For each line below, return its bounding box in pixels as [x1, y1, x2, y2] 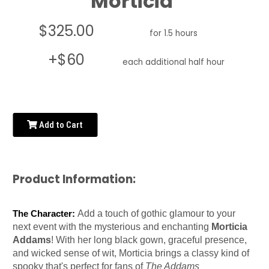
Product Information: [13, 171, 136, 187]
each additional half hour [122, 56, 225, 68]
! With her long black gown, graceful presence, [51, 234, 247, 245]
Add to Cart [37, 119, 83, 130]
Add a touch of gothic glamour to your [77, 208, 236, 219]
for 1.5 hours [150, 27, 198, 39]
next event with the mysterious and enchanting [13, 221, 212, 232]
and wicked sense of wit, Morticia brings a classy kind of [13, 247, 250, 258]
